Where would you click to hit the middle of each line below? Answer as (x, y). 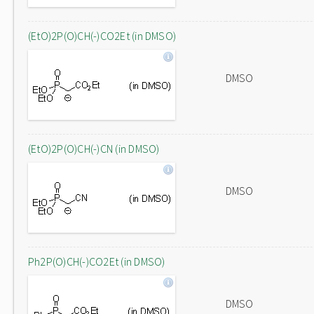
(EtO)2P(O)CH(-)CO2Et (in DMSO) (102, 36)
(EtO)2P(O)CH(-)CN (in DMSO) (94, 149)
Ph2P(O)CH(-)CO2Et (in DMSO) (97, 261)
